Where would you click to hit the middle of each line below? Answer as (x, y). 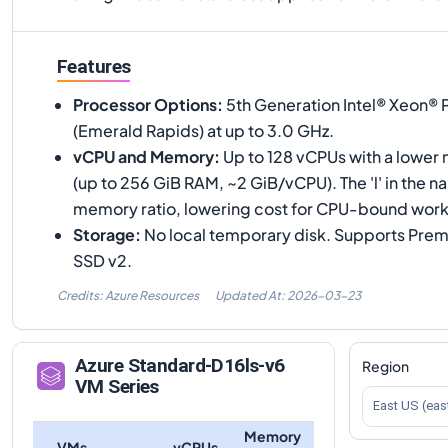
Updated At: (251, 295)
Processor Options (145, 104)
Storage (104, 234)
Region (385, 365)
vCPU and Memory (143, 156)
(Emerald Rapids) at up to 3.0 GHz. (203, 130)
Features (94, 66)
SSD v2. (102, 260)
